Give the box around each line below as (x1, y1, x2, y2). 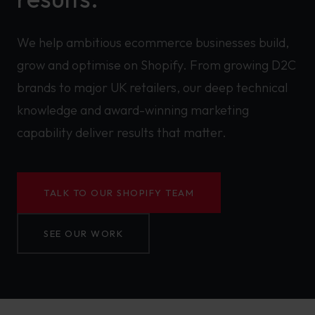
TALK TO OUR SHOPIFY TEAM (44, 187, 194, 198)
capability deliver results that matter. (17, 124, 226, 141)
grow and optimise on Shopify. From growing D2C (17, 57, 296, 73)
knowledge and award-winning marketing (17, 102, 249, 118)
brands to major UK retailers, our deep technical (17, 79, 288, 96)
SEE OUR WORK (44, 228, 123, 239)
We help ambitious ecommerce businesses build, (17, 34, 289, 51)
